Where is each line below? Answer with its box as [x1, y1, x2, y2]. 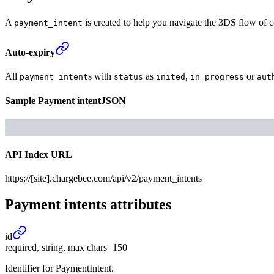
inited [156, 72, 185, 82]
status [114, 72, 143, 82]
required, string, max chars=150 [5, 242, 127, 253]
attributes [106, 196, 171, 213]
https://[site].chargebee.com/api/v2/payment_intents [5, 173, 202, 184]
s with [88, 71, 114, 82]
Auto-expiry [5, 47, 55, 58]
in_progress [190, 72, 244, 82]
